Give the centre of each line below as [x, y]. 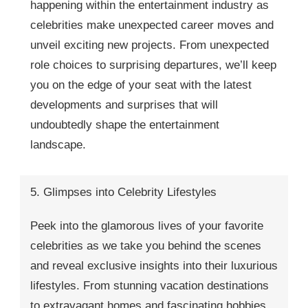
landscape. [58, 144]
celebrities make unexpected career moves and [152, 25]
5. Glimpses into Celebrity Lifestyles [123, 192]
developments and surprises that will [124, 104]
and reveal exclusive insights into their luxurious [154, 265]
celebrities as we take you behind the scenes [146, 245]
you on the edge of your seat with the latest [141, 85]
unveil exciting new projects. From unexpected [150, 45]
